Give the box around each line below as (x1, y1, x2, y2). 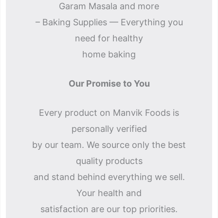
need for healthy (75, 33, 143, 43)
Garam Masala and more (59, 1, 159, 11)
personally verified (71, 124, 147, 134)
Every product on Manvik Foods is (39, 108, 179, 118)
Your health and (76, 188, 142, 198)
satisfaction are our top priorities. (40, 204, 178, 214)
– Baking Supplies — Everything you (35, 17, 183, 27)
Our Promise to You (68, 78, 150, 89)
